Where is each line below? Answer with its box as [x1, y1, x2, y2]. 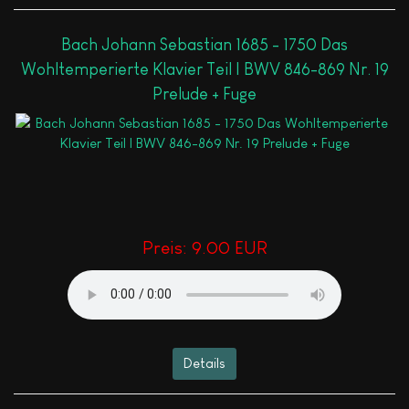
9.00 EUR [191, 236, 267, 257]
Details [184, 355, 225, 372]
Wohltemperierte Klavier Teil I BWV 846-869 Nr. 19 [20, 59, 389, 79]
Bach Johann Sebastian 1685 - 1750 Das [61, 35, 348, 54]
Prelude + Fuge [152, 84, 257, 103]
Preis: [142, 236, 192, 257]
